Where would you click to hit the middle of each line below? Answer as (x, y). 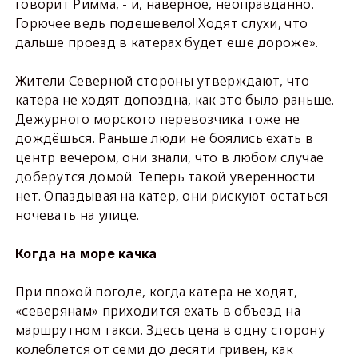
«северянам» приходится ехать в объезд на (157, 311)
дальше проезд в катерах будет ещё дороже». (167, 42)
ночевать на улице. (77, 215)
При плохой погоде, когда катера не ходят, (156, 292)
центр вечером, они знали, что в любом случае (169, 157)
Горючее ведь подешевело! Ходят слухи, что (161, 23)
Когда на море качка (86, 253)
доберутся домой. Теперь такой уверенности (165, 177)
